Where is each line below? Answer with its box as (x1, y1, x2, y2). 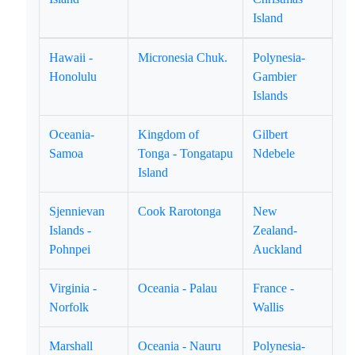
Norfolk (49, 300, 90, 314)
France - (253, 281, 295, 295)
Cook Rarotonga (138, 204, 222, 218)
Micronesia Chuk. (138, 51, 228, 64)
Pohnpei (49, 242, 91, 256)
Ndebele (253, 147, 296, 160)
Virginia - (49, 281, 97, 295)
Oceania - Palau (138, 281, 218, 295)
